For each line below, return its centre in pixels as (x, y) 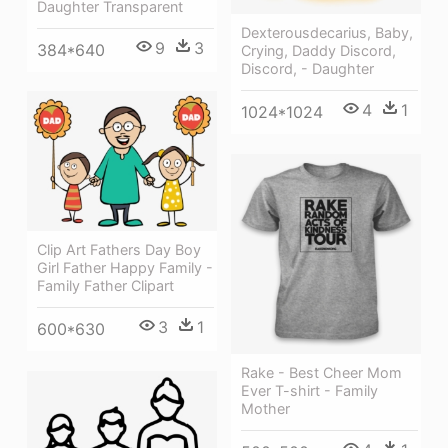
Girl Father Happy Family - (125, 268)
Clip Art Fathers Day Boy (119, 250)
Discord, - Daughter (307, 69)
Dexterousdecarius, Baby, (327, 33)
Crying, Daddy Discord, (318, 51)
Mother (265, 408)
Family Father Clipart (105, 286)
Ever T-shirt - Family (309, 390)
